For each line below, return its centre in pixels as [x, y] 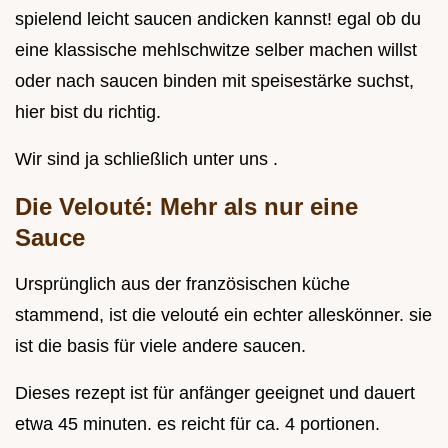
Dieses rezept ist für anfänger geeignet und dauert [215, 393]
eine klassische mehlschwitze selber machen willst [216, 50]
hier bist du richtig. [88, 112]
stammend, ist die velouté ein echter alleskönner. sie [223, 315]
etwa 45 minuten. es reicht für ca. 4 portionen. [197, 424]
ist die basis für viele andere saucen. [160, 346]
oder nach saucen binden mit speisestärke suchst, [214, 81]
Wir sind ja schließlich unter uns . [146, 159]
